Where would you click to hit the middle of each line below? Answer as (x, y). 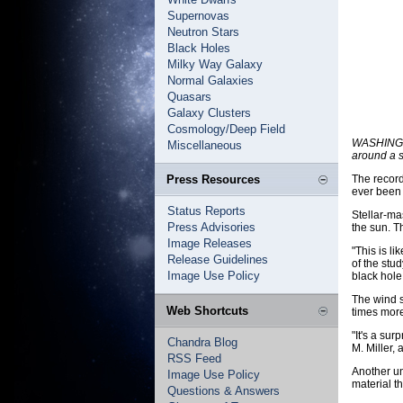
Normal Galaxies (210, 81)
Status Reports (206, 211)
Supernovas (198, 16)
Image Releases (210, 243)
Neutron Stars (203, 32)
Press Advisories (211, 227)
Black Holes (199, 48)
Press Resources (213, 179)
